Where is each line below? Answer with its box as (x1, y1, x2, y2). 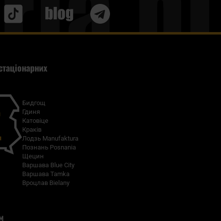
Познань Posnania (22, 144, 76, 151)
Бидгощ (22, 99, 46, 107)
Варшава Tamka (22, 170, 70, 178)
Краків (22, 126, 42, 134)
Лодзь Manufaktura (22, 135, 79, 143)
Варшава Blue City (22, 161, 75, 169)
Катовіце (22, 117, 49, 125)
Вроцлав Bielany (22, 179, 70, 187)
